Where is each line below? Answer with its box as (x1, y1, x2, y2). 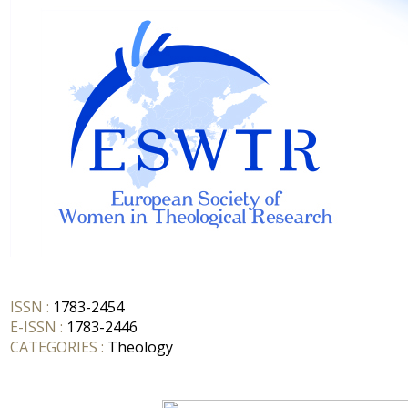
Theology (107, 337, 173, 357)
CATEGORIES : (10, 337, 107, 357)
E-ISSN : (10, 317, 63, 337)
